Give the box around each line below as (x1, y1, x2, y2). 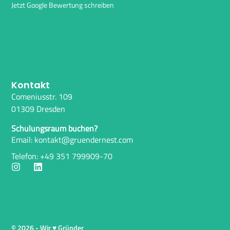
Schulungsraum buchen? (11, 122, 98, 135)
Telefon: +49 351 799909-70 (11, 150, 113, 163)
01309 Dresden (11, 102, 66, 115)
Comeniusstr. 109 (11, 90, 73, 103)
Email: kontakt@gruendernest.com (11, 133, 133, 146)
